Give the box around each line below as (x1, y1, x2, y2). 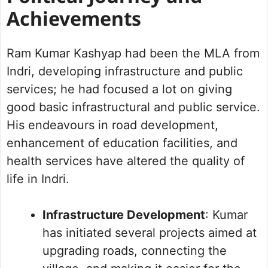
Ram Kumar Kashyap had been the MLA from (7, 46, 260, 61)
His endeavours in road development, (7, 118, 218, 133)
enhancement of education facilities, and (7, 136, 237, 151)
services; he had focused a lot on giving (7, 82, 232, 97)
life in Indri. (7, 172, 69, 187)
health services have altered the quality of (7, 154, 245, 169)
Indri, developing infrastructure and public (7, 64, 243, 79)
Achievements (7, 8, 141, 34)
